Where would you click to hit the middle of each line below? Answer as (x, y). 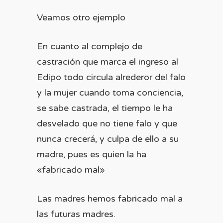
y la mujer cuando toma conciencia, (110, 93)
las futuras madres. (76, 214)
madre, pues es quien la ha (92, 154)
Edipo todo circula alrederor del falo (111, 77)
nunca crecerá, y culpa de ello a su (108, 139)
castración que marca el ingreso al (108, 62)
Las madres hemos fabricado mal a (110, 199)
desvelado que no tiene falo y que (107, 123)
